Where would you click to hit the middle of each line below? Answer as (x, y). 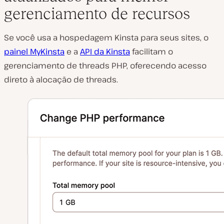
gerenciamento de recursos (97, 13)
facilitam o (151, 51)
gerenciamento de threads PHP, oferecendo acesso (105, 65)
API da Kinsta (105, 51)
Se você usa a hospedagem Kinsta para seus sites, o (106, 37)
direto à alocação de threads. (61, 79)
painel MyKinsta (34, 51)
